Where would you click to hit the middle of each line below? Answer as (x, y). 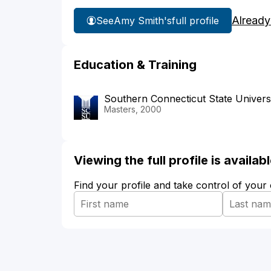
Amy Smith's (143, 20)
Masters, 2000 (133, 109)
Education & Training (135, 65)
